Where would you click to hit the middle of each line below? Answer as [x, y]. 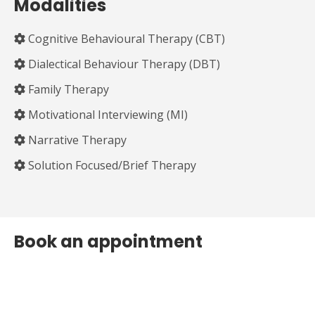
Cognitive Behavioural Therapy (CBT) [125, 38]
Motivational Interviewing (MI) [107, 114]
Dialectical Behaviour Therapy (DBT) [123, 64]
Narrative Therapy [76, 140]
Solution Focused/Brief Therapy [111, 165]
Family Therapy [67, 89]
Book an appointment [108, 241]
